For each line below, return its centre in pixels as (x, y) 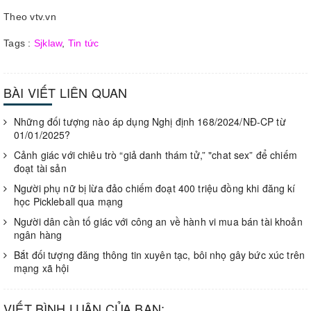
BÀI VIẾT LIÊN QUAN (66, 92)
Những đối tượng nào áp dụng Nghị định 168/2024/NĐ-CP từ (150, 121)
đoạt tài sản (40, 168)
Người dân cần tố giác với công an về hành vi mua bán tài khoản (158, 221)
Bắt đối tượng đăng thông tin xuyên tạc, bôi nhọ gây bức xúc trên (159, 255)
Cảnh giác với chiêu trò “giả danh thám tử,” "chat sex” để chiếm (155, 155)
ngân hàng (38, 235)
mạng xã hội (42, 268)
